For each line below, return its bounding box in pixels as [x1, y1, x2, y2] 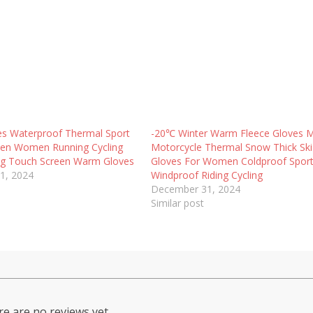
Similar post [151, 196, 205, 210]
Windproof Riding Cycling [151, 168, 263, 182]
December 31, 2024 [151, 182, 241, 196]
